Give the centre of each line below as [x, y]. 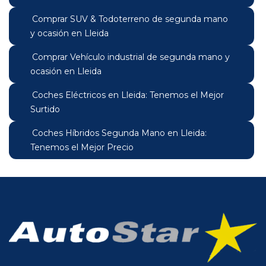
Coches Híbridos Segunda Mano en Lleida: [119, 133]
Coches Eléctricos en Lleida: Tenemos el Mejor [128, 95]
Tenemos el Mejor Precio [82, 147]
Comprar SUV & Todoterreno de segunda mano [130, 19]
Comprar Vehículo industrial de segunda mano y [131, 57]
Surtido [45, 109]
